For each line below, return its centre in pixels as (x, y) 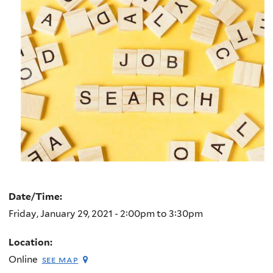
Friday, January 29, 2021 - (64, 213)
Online (23, 260)
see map (60, 260)
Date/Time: (36, 196)
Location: (31, 243)
